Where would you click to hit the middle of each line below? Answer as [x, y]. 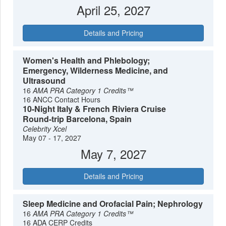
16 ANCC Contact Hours [62, 99]
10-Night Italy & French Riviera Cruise [95, 108]
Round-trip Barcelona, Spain [77, 119]
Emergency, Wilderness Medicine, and [96, 70]
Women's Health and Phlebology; [87, 60]
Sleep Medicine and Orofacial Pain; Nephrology [113, 204]
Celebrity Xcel [45, 128]
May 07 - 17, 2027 [52, 137]
